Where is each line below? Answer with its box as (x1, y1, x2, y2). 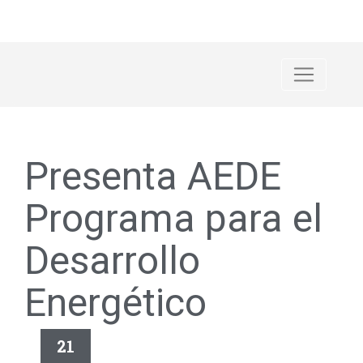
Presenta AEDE (24, 153, 281, 199)
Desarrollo (24, 237, 200, 284)
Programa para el (24, 195, 322, 241)
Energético (24, 280, 207, 326)
